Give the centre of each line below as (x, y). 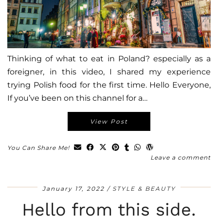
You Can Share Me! (39, 148)
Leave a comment (181, 158)
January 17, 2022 (73, 189)
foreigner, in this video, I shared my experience (109, 72)
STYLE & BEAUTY (144, 189)
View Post (109, 122)
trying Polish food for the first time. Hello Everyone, (109, 85)
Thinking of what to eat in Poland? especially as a (109, 59)
